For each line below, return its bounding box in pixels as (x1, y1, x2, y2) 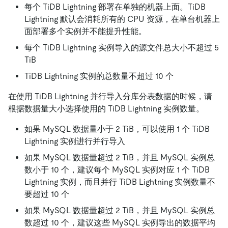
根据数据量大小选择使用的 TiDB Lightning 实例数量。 (8, 104, 204, 114)
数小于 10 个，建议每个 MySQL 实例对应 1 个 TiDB (24, 165, 210, 175)
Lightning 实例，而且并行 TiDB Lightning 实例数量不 (24, 177, 215, 187)
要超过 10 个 (24, 189, 69, 199)
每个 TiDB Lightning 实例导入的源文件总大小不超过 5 (24, 43, 219, 53)
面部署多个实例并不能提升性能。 (24, 26, 147, 37)
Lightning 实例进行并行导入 (24, 136, 125, 147)
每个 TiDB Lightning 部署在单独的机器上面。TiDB (24, 2, 206, 12)
